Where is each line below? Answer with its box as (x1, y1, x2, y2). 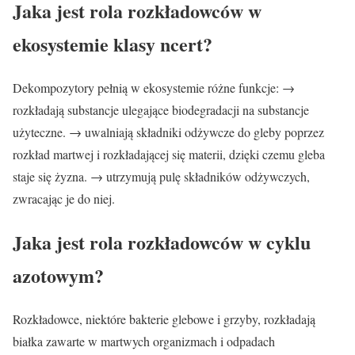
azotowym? (13, 261, 104, 289)
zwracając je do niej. (13, 190, 115, 208)
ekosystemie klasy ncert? (13, 30, 212, 59)
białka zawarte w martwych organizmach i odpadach (13, 332, 275, 349)
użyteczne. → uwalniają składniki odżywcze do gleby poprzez (13, 124, 324, 141)
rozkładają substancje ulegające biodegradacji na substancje (13, 101, 309, 119)
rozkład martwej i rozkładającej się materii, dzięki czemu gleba (13, 146, 325, 163)
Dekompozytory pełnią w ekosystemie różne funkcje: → (13, 79, 295, 97)
